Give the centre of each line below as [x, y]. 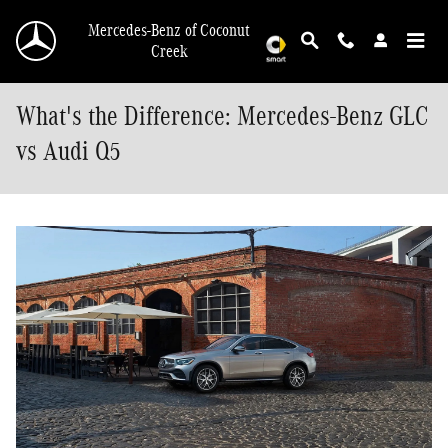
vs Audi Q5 [68, 151]
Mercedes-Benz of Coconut [169, 30]
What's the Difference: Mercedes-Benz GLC [222, 116]
